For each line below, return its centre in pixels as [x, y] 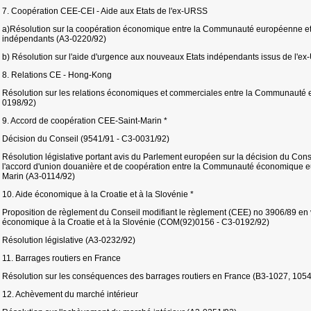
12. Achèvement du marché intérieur [70, 294]
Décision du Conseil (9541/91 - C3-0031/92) [86, 139]
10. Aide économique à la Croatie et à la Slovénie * [98, 194]
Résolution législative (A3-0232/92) [69, 240]
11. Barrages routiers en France [61, 258]
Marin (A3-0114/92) [39, 176]
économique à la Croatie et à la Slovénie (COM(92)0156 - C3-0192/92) [136, 222]
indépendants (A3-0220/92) [54, 39]
